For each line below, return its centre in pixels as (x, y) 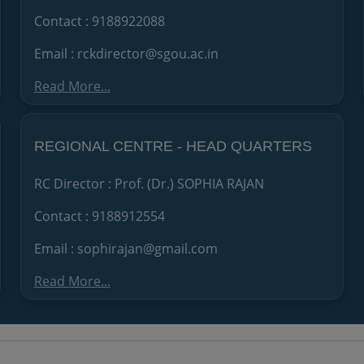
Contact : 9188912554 (99, 216)
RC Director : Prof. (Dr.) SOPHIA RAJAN (149, 183)
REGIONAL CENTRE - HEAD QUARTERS (173, 146)
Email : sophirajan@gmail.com (126, 248)
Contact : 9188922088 (99, 21)
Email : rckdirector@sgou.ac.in (126, 53)
